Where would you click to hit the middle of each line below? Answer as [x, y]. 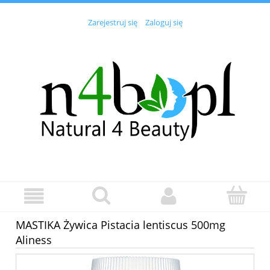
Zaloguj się [164, 23]
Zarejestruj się [112, 23]
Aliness [34, 240]
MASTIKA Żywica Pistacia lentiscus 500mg [121, 224]
